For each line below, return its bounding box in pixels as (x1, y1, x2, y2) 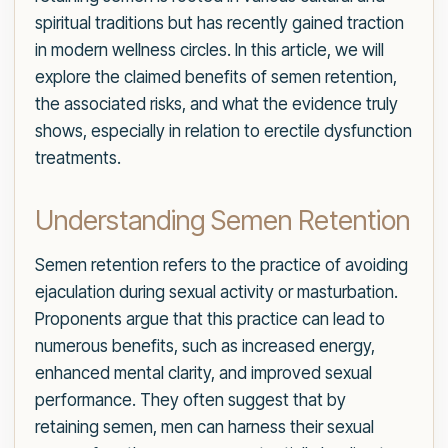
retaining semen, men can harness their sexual (35, 417, 374, 437)
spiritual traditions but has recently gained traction (35, 13, 404, 33)
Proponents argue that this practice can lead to (35, 309, 385, 329)
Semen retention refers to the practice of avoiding (35, 255, 408, 275)
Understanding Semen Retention (35, 204, 410, 237)
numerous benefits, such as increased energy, (35, 336, 375, 356)
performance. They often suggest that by (35, 390, 346, 410)
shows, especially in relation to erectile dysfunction (35, 121, 412, 141)
